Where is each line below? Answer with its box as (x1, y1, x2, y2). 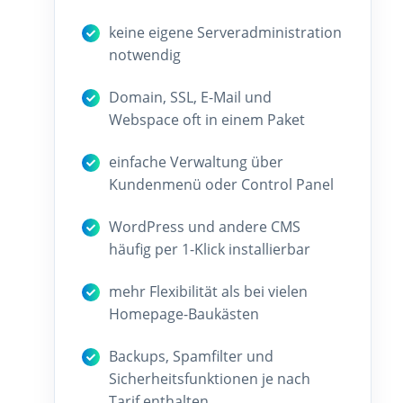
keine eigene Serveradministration (109, 22, 342, 42)
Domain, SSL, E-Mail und (109, 86, 272, 107)
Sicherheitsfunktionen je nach (109, 368, 310, 389)
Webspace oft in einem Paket (109, 109, 305, 130)
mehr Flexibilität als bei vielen (109, 281, 308, 301)
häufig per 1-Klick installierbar (109, 238, 310, 259)
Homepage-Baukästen (109, 303, 259, 324)
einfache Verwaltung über (109, 151, 283, 172)
